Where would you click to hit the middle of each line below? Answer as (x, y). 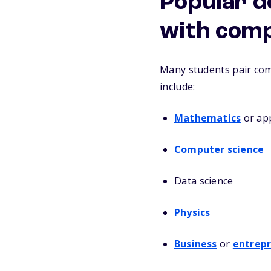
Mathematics (208, 118)
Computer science (219, 150)
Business (196, 244)
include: (178, 87)
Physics (192, 213)
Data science (204, 181)
